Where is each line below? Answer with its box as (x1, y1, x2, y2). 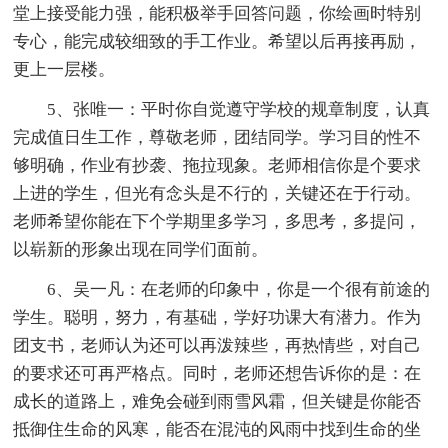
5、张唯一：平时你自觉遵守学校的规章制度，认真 (47, 99, 431, 119)
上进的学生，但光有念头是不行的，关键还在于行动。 (13, 183, 422, 203)
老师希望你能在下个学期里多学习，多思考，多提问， (13, 211, 422, 231)
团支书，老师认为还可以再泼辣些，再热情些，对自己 (13, 335, 422, 355)
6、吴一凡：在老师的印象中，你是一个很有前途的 (47, 279, 431, 299)
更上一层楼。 (13, 59, 116, 79)
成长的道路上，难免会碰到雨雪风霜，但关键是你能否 (13, 391, 422, 411)
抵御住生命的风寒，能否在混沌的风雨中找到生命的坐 (13, 419, 422, 439)
